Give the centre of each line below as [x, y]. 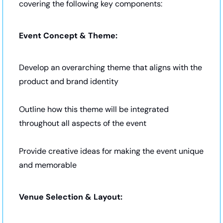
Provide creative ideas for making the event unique [111, 151]
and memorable [48, 165]
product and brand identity [69, 81]
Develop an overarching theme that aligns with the [111, 67]
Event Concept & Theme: [68, 35]
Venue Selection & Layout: [71, 197]
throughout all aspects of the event [83, 123]
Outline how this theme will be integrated [94, 109]
